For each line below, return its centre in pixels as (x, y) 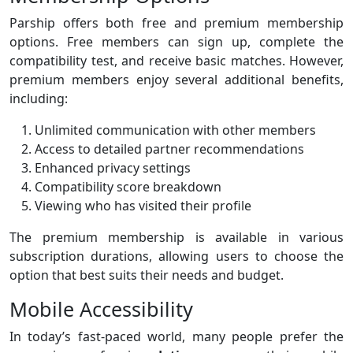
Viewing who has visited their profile (143, 205)
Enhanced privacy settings (113, 167)
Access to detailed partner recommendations (169, 149)
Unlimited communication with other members (175, 130)
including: (39, 98)
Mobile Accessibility (101, 308)
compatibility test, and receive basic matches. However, (176, 60)
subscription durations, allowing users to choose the (176, 256)
